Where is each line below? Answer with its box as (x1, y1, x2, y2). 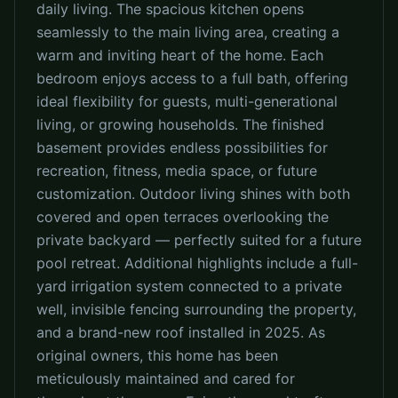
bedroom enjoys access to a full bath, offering (36, 69, 348, 87)
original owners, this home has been (36, 346, 278, 364)
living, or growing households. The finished (36, 115, 324, 133)
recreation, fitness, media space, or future (36, 162, 317, 179)
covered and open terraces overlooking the (36, 208, 329, 226)
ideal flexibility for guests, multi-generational (36, 92, 338, 110)
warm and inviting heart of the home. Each (36, 46, 323, 64)
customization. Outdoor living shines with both (36, 185, 350, 203)
